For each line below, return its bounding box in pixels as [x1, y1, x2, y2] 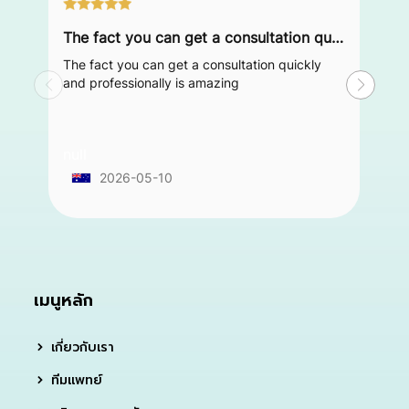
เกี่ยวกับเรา [47, 337, 115, 357]
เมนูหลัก [34, 287, 94, 313]
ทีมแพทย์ [47, 370, 103, 390]
